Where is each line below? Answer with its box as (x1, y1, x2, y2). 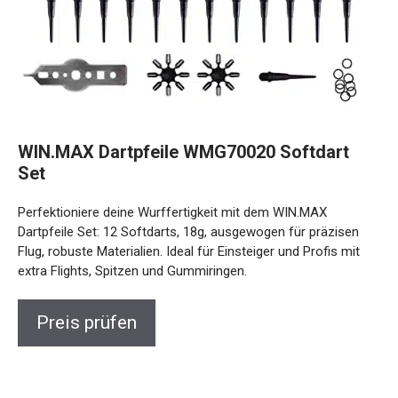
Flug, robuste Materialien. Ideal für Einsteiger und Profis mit (18, 230, 360, 246)
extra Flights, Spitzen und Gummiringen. (18, 250, 247, 266)
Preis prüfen (36, 298, 137, 320)
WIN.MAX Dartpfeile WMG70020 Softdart (18, 128, 349, 149)
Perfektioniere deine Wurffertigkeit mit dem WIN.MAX (18, 191, 327, 207)
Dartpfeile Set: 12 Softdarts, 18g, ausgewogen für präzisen (18, 211, 359, 227)
